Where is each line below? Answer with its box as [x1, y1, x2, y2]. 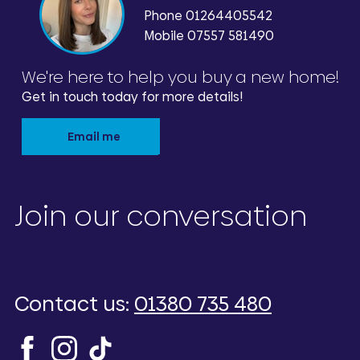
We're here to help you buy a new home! [21, 64, 339, 88]
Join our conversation [14, 195, 307, 235]
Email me [67, 128, 121, 145]
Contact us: [14, 288, 134, 318]
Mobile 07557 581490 [144, 26, 274, 45]
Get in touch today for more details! [21, 87, 243, 106]
